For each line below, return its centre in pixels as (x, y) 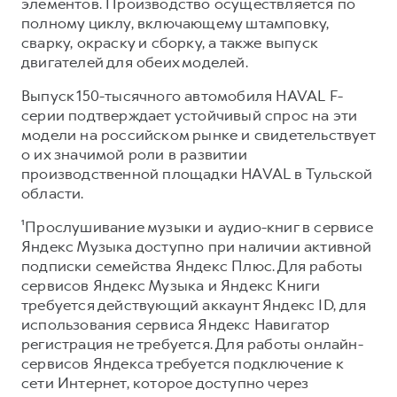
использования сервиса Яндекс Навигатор (176, 324)
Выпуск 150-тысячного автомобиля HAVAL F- (182, 95)
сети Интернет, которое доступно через (165, 382)
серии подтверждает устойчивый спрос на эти (190, 115)
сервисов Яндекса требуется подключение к (183, 363)
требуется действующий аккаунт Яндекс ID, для (194, 304)
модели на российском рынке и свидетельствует (198, 134)
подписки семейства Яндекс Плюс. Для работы (192, 265)
